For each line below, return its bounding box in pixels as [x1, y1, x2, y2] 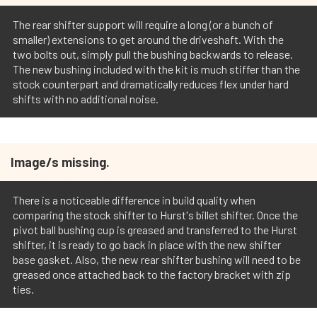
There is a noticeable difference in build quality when [13, 193, 255, 207]
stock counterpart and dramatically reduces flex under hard [13, 77, 289, 91]
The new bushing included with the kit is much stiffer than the [13, 62, 300, 76]
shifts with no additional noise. [13, 92, 158, 106]
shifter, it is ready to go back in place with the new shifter [13, 238, 281, 252]
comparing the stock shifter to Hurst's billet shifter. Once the [13, 208, 298, 222]
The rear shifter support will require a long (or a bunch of [13, 18, 273, 32]
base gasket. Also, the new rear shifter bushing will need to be [13, 253, 301, 267]
